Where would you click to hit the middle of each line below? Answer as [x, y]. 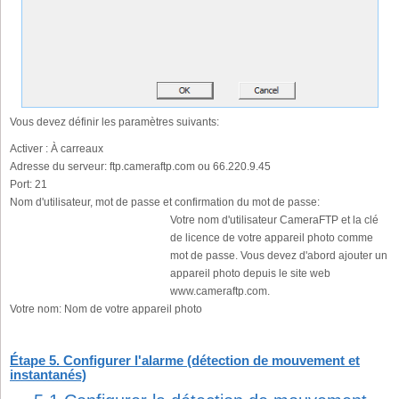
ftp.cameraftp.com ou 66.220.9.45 [189, 167]
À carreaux [76, 149]
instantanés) [48, 375]
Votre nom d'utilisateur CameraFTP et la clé [274, 220]
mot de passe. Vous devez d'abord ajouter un [279, 256]
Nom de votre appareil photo [132, 309]
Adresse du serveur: [58, 167]
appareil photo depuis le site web [250, 274]
